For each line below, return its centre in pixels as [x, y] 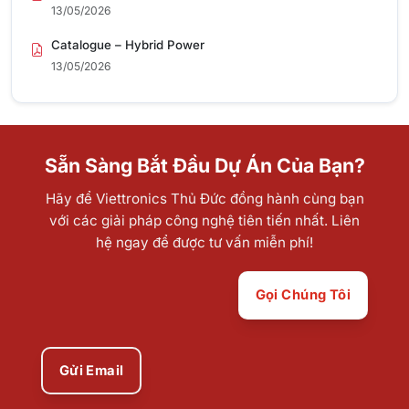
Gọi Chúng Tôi [303, 295]
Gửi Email [91, 371]
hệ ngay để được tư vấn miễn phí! [204, 242]
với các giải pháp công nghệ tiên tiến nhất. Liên [204, 220]
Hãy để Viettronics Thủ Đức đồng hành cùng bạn [204, 198]
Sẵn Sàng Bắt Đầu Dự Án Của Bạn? [204, 166]
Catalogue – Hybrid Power [128, 45]
